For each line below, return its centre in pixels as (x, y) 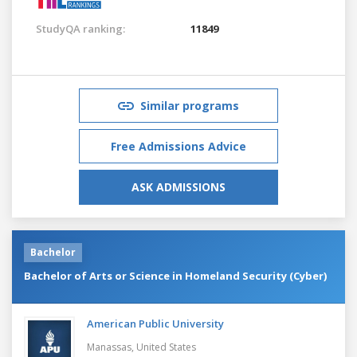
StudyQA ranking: (80, 28)
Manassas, (112, 347)
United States (166, 347)
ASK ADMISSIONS (178, 186)
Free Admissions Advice (178, 146)
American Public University (155, 323)
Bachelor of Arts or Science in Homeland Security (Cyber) (175, 275)
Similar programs (190, 105)
